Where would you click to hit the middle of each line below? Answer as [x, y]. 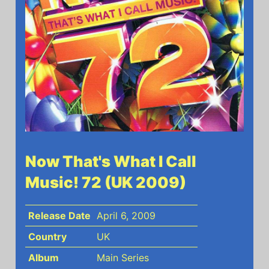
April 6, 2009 [126, 216]
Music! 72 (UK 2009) [106, 182]
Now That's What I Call [111, 161]
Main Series [122, 258]
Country [47, 237]
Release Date [59, 216]
